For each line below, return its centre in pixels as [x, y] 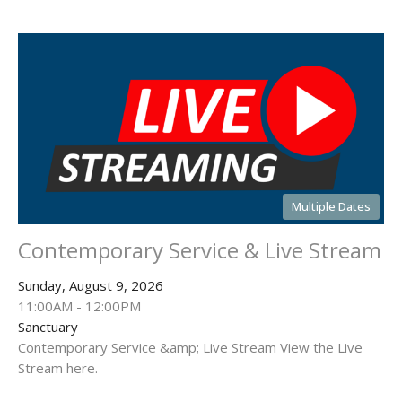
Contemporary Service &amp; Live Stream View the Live [190, 347]
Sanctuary [48, 326]
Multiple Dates [331, 206]
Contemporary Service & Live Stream [200, 249]
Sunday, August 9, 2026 [91, 285]
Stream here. [58, 367]
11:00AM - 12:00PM [79, 306]
